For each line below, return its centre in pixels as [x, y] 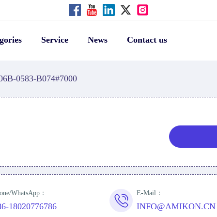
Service [54, 40]
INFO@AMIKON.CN [176, 207]
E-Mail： [150, 193]
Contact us [147, 40]
